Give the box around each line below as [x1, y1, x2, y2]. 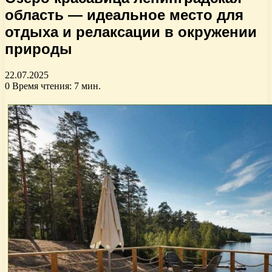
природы [5, 40, 72, 57]
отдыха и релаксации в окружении [5, 23, 257, 40]
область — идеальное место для [5, 6, 243, 23]
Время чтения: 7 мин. [10, 80, 101, 91]
